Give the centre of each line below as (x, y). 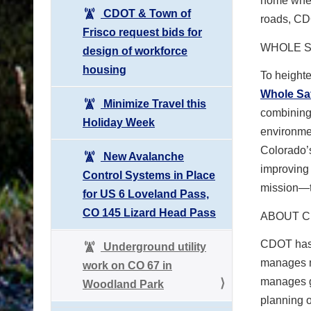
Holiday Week (119, 122)
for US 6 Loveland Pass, (146, 194)
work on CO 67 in (127, 265)
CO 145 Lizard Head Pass (149, 212)
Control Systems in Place (149, 175)
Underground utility (153, 246)
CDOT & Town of (146, 13)
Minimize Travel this (153, 103)
